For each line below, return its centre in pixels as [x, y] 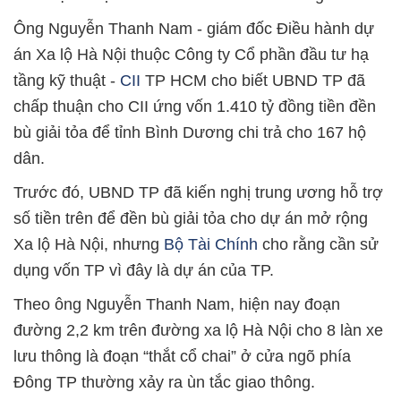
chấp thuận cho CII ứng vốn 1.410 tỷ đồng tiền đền [195, 107]
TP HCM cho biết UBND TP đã [253, 81]
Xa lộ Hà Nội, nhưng [89, 244]
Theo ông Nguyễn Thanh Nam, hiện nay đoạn [177, 304]
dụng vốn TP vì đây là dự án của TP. [144, 270]
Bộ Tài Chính [211, 244]
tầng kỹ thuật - [67, 81]
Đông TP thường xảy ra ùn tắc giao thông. [164, 382]
